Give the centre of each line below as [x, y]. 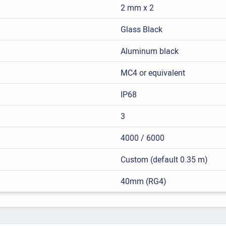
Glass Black [141, 30]
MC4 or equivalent [153, 73]
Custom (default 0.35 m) [164, 160]
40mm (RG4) [143, 181]
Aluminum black [149, 51]
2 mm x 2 [137, 8]
